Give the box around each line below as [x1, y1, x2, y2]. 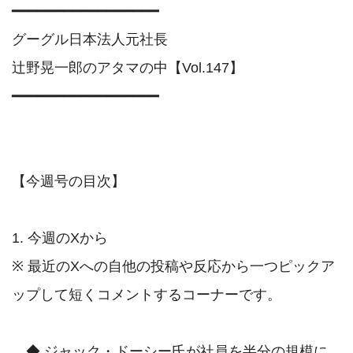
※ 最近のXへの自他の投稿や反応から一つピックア [12, 258, 335, 275]
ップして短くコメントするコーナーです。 [12, 287, 281, 303]
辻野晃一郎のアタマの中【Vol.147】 [12, 60, 243, 76]
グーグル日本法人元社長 [12, 32, 172, 48]
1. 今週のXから [12, 230, 108, 247]
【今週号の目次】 [12, 173, 125, 190]
